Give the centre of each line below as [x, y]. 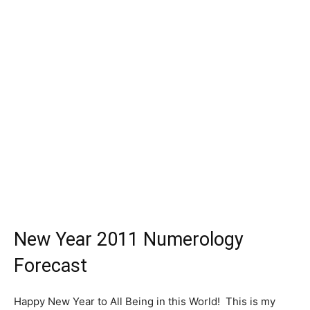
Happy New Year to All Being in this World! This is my [145, 301]
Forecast [51, 266]
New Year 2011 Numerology [129, 239]
